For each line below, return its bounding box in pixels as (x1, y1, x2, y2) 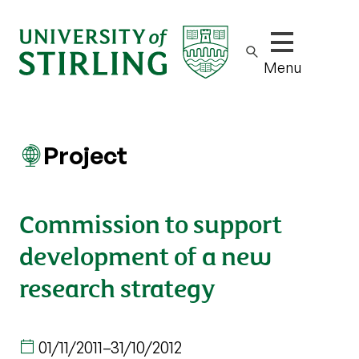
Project (43, 140, 127, 170)
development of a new (19, 236, 272, 272)
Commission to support (19, 204, 282, 240)
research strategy (19, 268, 216, 305)
